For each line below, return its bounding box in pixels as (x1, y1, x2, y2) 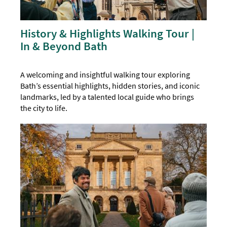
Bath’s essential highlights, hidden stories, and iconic (20, 81, 200, 91)
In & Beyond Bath (20, 39, 108, 54)
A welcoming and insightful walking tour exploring (20, 69, 191, 80)
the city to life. (20, 103, 68, 113)
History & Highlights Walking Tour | (20, 26, 195, 41)
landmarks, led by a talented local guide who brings (20, 92, 195, 102)
